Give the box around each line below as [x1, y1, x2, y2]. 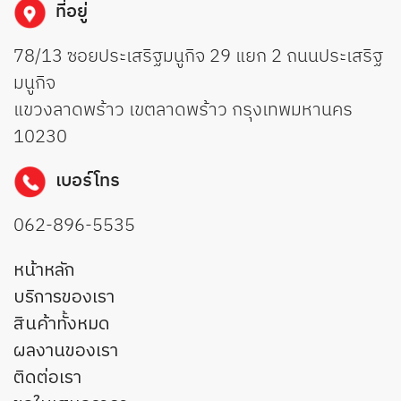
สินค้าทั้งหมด [13, 309, 110, 339]
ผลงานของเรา [13, 336, 118, 366]
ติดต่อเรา [13, 363, 81, 393]
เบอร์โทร [55, 166, 120, 197]
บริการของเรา [13, 282, 115, 312]
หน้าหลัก [13, 255, 75, 286]
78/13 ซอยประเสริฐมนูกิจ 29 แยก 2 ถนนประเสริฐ [13, 41, 383, 72]
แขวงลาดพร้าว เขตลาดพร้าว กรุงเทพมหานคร [13, 95, 353, 125]
